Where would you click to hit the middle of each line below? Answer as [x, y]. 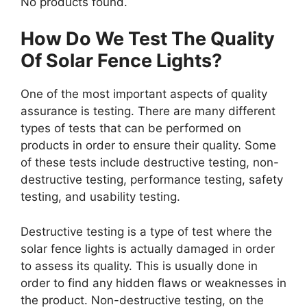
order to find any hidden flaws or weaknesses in [153, 283]
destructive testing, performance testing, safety [152, 180]
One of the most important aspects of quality [144, 94]
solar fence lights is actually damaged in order [148, 248]
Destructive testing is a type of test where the [146, 231]
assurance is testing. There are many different [148, 111]
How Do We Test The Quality [148, 39]
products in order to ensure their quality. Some [148, 146]
